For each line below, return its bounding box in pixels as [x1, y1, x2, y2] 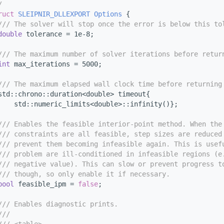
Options [94, 10, 122, 18]
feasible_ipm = [14, 180, 78, 188]
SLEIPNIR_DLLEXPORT [18, 10, 90, 18]
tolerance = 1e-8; [22, 30, 94, 38]
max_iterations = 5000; [10, 60, 102, 68]
